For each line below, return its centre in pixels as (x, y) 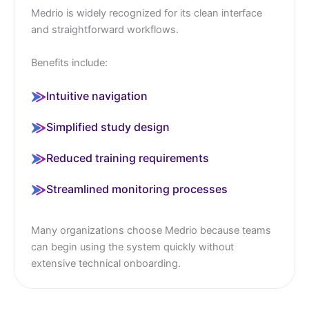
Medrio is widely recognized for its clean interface (147, 13)
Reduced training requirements (128, 158)
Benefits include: (69, 62)
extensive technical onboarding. (106, 264)
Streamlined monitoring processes (137, 189)
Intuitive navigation (97, 96)
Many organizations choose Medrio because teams (151, 231)
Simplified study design (108, 127)
